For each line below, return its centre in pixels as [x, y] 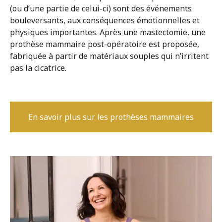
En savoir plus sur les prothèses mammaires [111, 117]
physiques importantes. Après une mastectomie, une [108, 32]
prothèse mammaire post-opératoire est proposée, [105, 44]
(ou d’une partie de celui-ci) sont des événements [101, 8]
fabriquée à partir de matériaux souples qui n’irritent [109, 56]
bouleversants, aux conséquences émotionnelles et [105, 20]
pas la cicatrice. [38, 68]
